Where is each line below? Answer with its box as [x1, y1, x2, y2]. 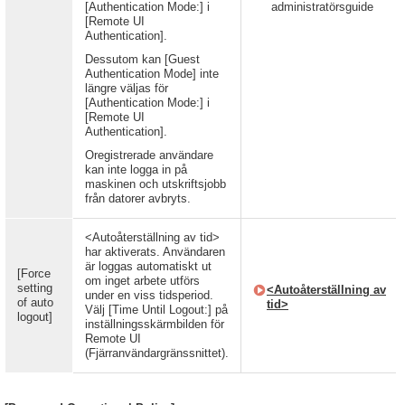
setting [17, 281, 52, 295]
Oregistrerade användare [85, 148, 213, 162]
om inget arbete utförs [85, 274, 200, 287]
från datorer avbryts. [85, 192, 191, 205]
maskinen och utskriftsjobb [85, 177, 226, 191]
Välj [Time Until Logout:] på [85, 303, 228, 316]
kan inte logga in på [85, 163, 187, 176]
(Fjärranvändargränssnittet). [85, 346, 229, 360]
